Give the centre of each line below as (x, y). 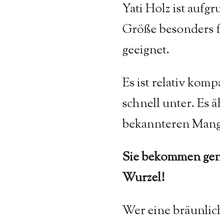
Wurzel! (143, 178)
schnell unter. (160, 104)
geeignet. (146, 50)
